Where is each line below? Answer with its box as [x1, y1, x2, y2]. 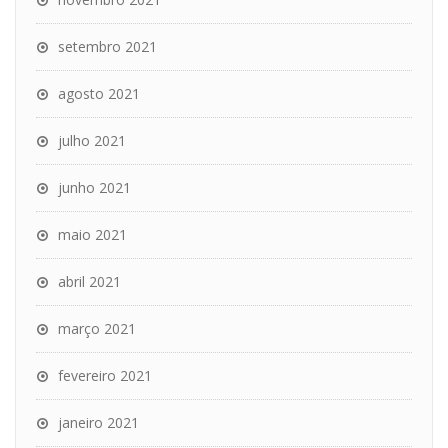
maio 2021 [58, 225, 127, 244]
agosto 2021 [58, 84, 140, 103]
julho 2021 [58, 131, 126, 150]
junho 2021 [58, 178, 131, 197]
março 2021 [58, 319, 136, 338]
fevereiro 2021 [58, 366, 152, 385]
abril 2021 [58, 272, 121, 291]
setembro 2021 [58, 37, 157, 56]
